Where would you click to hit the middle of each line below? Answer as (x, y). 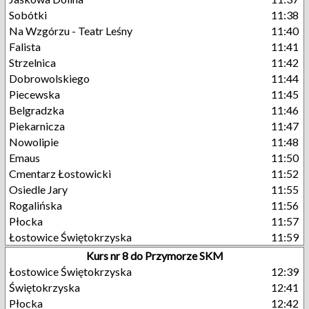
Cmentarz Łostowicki (60, 173)
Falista (25, 47)
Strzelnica (32, 62)
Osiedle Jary (38, 189)
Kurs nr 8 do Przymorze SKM (154, 256)
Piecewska (34, 94)
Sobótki (28, 15)
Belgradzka (37, 110)
